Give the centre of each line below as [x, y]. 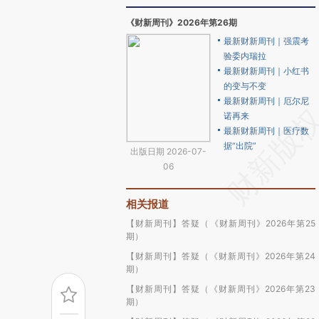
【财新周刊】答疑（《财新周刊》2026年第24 [221, 256]
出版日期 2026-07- [168, 151]
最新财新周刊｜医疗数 [266, 131]
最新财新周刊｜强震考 [266, 41]
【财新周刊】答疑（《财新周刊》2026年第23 [221, 289]
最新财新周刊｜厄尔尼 [266, 101]
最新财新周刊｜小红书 [266, 71]
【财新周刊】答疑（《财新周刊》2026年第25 [221, 223]
